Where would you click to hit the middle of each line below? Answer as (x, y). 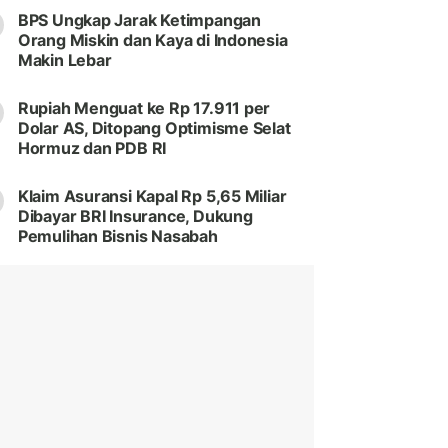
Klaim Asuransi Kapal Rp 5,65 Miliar (152, 196)
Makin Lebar (64, 60)
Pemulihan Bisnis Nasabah (117, 236)
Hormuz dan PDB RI (92, 148)
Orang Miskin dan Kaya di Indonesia (152, 40)
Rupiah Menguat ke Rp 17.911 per (144, 108)
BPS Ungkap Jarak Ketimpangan (139, 20)
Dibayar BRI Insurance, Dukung (135, 216)
